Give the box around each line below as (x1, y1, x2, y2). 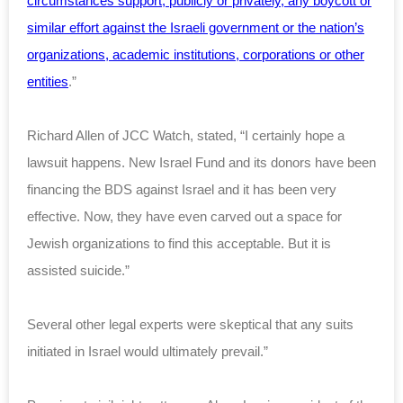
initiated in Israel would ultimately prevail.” (27, 343, 268, 359)
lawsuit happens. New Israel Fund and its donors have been (27, 154, 376, 170)
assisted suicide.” (27, 262, 130, 278)
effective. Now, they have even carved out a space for (27, 208, 342, 224)
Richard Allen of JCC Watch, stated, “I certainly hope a (27, 127, 345, 143)
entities (27, 73, 68, 89)
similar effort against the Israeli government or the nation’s (27, 19, 364, 35)
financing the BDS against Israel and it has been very (27, 181, 336, 197)
